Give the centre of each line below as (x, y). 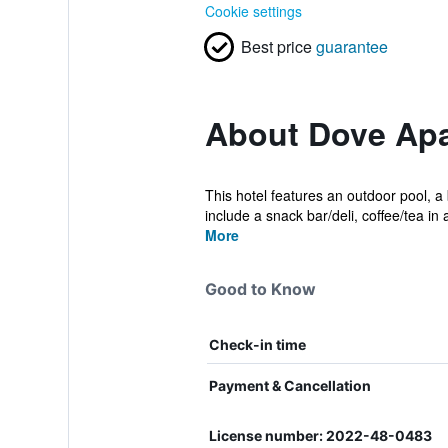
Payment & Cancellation (289, 385)
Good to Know (260, 289)
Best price (276, 46)
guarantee (351, 46)
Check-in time (257, 344)
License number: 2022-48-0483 (320, 435)
